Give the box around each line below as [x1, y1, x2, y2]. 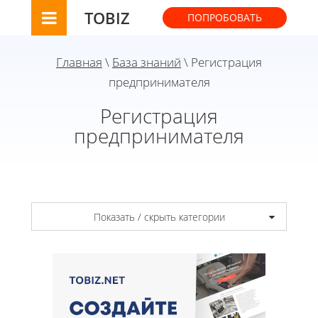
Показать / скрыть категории [93, 209, 225, 224]
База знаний [112, 54, 181, 70]
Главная [56, 54, 102, 70]
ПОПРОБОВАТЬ [187, 11, 262, 24]
